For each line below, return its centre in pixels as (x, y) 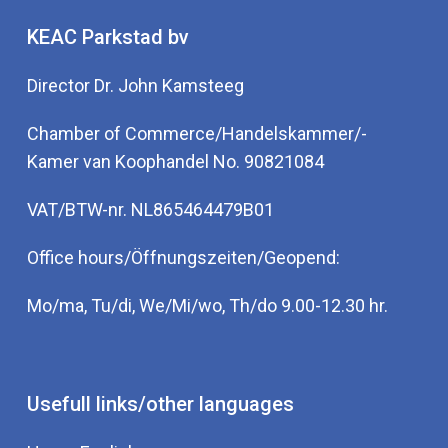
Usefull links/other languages (160, 404)
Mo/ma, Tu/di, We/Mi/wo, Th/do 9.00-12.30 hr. (207, 305)
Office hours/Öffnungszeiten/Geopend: (183, 257)
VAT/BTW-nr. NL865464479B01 (150, 209)
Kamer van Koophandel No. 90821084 (175, 161)
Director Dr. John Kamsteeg (135, 85)
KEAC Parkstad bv (107, 37)
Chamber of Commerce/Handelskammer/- (196, 133)
